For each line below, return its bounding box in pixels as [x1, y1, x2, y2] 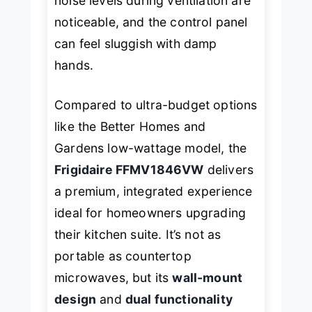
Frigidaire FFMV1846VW [54, 162, 204, 177]
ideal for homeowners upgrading [54, 205, 247, 220]
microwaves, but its [54, 270, 173, 285]
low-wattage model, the [104, 140, 247, 155]
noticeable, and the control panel [54, 14, 248, 29]
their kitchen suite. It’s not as [54, 226, 221, 242]
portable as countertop [54, 248, 192, 263]
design [54, 291, 97, 306]
